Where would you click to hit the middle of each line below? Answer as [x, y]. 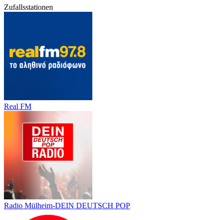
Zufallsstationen [28, 7]
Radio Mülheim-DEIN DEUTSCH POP [67, 205]
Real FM [18, 106]
